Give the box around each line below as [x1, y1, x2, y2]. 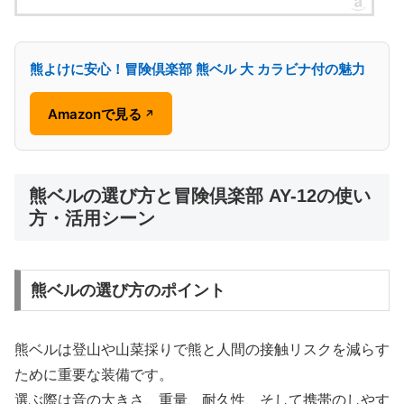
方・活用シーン [29, 207, 155, 228]
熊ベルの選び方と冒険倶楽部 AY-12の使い [29, 185, 371, 206]
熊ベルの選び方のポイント [30, 280, 225, 299]
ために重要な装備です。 [14, 366, 173, 382]
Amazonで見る [48, 105, 142, 123]
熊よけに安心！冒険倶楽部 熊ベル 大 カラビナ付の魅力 [30, 60, 365, 78]
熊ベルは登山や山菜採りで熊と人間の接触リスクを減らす [14, 341, 390, 357]
